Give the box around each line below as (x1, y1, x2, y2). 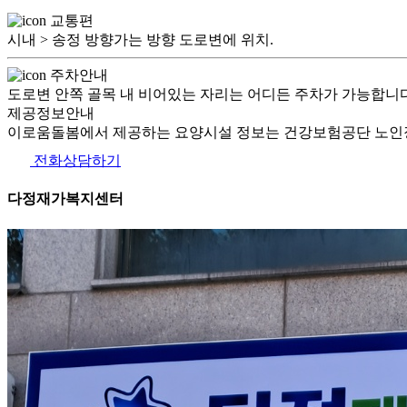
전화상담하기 (30, 153, 121, 168)
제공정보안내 (7, 105, 94, 121)
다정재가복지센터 (7, 191, 124, 207)
